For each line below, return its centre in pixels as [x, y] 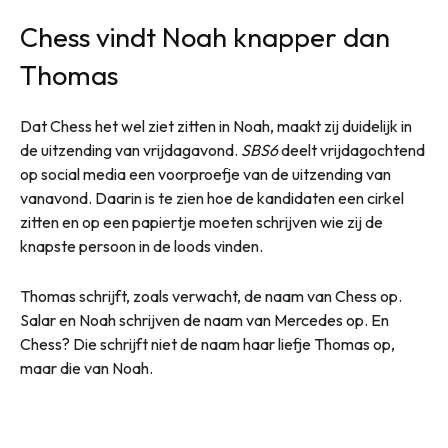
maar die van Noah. [86, 367]
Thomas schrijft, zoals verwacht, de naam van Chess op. [211, 295]
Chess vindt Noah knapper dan [205, 36]
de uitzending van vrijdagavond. [130, 149]
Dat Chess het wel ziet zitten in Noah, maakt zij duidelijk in [216, 125]
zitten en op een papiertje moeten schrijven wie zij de [201, 221]
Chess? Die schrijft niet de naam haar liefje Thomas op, [207, 343]
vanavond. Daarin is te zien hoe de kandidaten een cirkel [212, 197]
